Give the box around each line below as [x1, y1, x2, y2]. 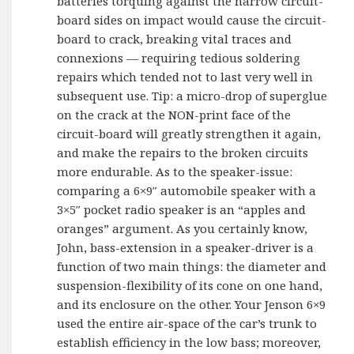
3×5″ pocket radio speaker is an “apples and [57, 201, 307, 218]
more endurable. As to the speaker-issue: [57, 164, 293, 180]
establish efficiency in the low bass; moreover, [57, 334, 322, 351]
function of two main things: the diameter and [57, 258, 327, 275]
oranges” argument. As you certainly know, [57, 220, 308, 237]
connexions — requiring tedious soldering [57, 50, 301, 66]
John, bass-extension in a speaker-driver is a [57, 239, 314, 256]
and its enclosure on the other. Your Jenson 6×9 [57, 296, 326, 313]
